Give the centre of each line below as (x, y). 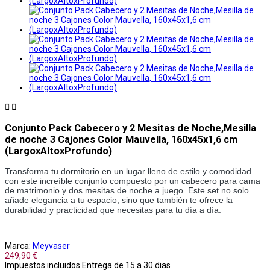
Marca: (19, 246)
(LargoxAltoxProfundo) (58, 151)
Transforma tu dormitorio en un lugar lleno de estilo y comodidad (128, 171)
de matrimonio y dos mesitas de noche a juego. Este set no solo (127, 190)
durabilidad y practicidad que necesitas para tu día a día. (113, 209)
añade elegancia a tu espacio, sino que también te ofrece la (119, 200)
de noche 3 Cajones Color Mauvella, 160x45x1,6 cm (121, 139)
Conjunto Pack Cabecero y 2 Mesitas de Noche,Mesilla (130, 128)
